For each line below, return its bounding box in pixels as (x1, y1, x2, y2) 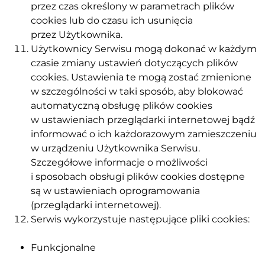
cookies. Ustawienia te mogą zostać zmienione (31, 71, 251, 83)
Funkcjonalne (31, 241, 96, 253)
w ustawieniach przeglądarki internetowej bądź (31, 114, 255, 125)
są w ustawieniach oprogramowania (31, 185, 200, 196)
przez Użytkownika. (31, 28, 122, 40)
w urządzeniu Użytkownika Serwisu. (31, 142, 200, 154)
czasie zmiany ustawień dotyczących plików (31, 57, 238, 69)
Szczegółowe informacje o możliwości (31, 156, 208, 168)
